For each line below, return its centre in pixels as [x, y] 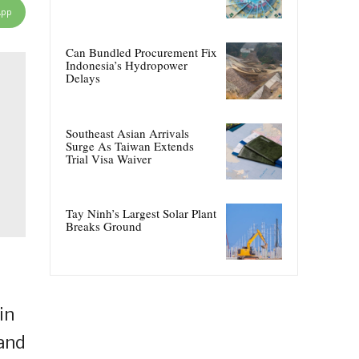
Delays [83, 78]
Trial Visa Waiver [109, 158]
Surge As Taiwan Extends [130, 145]
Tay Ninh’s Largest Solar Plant [141, 213]
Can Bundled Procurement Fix [141, 52]
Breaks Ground [104, 226]
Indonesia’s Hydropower [127, 65]
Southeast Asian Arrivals [127, 133]
